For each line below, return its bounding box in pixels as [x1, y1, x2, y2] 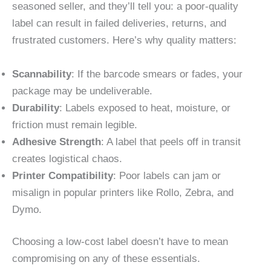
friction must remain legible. [12, 119, 137, 131]
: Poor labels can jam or [113, 169, 221, 181]
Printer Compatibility [12, 169, 113, 181]
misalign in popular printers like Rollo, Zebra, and [12, 186, 233, 198]
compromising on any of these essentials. [12, 253, 200, 265]
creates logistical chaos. [12, 152, 122, 165]
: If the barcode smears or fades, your [71, 68, 243, 80]
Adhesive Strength [12, 135, 101, 148]
